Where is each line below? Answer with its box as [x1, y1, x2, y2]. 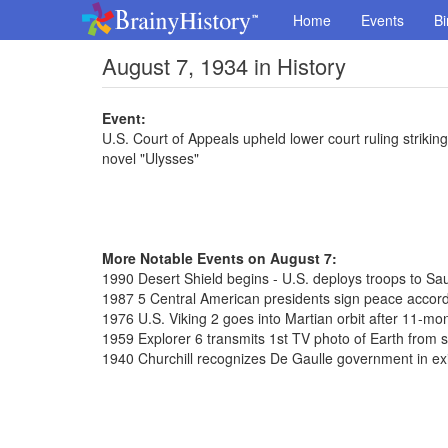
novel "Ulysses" [102, 148, 199, 168]
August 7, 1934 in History [102, 50, 346, 81]
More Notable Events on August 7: [102, 248, 337, 268]
